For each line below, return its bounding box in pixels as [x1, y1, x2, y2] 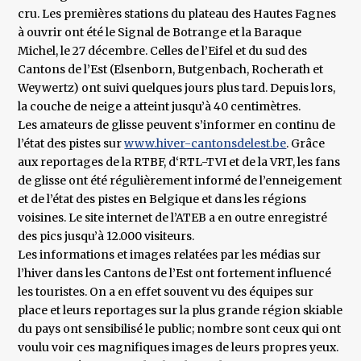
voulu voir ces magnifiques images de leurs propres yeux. [18, 340, 339, 355]
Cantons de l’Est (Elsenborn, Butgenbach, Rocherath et [18, 62, 324, 77]
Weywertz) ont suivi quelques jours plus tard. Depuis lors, [18, 81, 336, 96]
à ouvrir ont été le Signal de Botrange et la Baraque [18, 25, 302, 40]
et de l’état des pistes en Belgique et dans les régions [18, 192, 307, 207]
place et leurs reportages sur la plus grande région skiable [18, 303, 343, 318]
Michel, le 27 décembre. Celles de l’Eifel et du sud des [18, 44, 308, 59]
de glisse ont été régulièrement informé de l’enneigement [18, 173, 342, 189]
